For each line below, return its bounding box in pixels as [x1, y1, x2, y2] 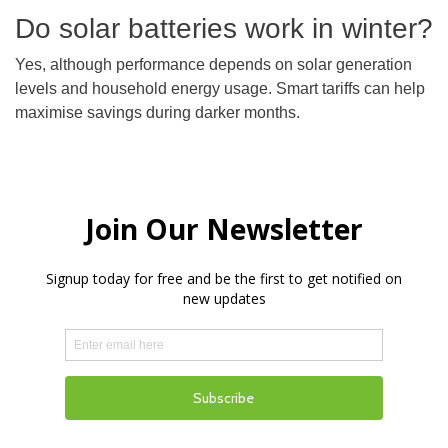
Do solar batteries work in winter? [15, 13, 433, 44]
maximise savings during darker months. [15, 104, 300, 121]
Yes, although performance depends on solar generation [15, 56, 412, 73]
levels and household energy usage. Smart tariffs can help [15, 80, 425, 97]
